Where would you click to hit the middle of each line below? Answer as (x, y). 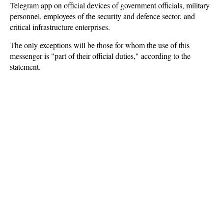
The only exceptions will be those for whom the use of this (100, 45)
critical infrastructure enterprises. (60, 27)
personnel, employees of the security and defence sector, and (102, 16)
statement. (25, 67)
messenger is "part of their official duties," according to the (100, 56)
